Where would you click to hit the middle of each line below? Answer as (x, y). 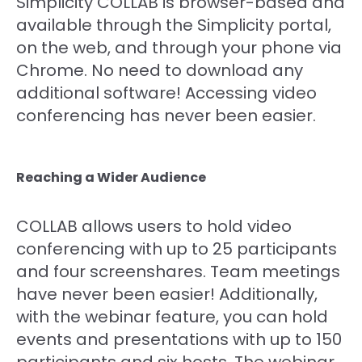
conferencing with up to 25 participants (177, 248)
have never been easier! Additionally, (167, 294)
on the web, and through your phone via (179, 47)
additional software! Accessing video (166, 93)
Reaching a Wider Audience (111, 177)
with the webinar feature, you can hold (172, 316)
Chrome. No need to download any (160, 70)
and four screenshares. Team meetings (178, 271)
